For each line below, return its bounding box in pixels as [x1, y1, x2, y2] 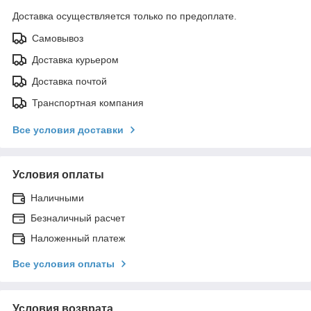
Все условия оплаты [12, 258, 115, 269]
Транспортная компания [32, 96, 144, 108]
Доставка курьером [32, 53, 119, 65]
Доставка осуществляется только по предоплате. [12, 10, 237, 22]
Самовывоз [32, 32, 83, 44]
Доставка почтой [32, 75, 107, 87]
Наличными [31, 192, 84, 203]
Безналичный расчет [31, 212, 125, 224]
